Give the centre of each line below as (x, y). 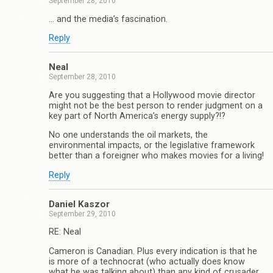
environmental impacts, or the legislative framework (152, 146)
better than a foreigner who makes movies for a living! (156, 156)
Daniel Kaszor (79, 204)
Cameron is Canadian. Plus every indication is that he (153, 251)
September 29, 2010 (82, 214)
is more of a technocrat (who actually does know (147, 261)
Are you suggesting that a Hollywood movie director (152, 95)
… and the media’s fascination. (108, 19)
